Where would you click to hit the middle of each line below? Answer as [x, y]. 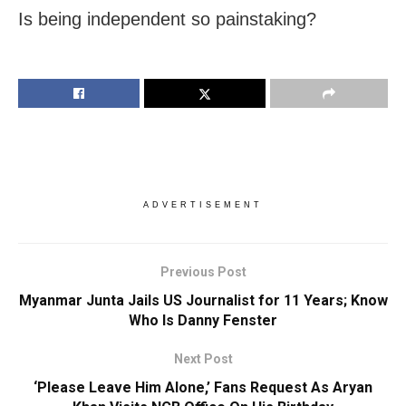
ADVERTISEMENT [203, 205]
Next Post [203, 359]
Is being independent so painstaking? [167, 19]
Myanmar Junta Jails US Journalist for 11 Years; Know [203, 301]
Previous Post [203, 272]
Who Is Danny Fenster [203, 321]
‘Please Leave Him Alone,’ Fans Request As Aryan [203, 388]
